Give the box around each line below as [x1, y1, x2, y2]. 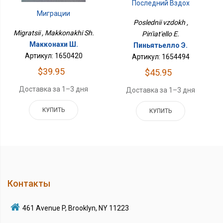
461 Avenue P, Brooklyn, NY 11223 [22, 204, 129, 212]
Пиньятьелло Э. [133, 41, 188, 49]
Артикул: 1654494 [131, 52, 190, 61]
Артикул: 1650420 [24, 51, 83, 60]
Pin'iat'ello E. [142, 29, 180, 38]
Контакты [7, 178, 50, 189]
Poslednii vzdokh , [133, 18, 188, 26]
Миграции [37, 9, 71, 17]
